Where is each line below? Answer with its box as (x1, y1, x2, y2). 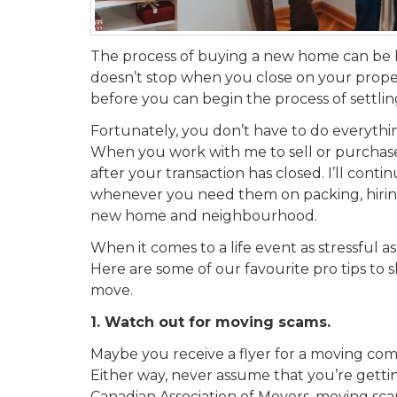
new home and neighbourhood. (90, 206, 321, 224)
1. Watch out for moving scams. (90, 313, 331, 331)
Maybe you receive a (90, 345, 236, 362)
